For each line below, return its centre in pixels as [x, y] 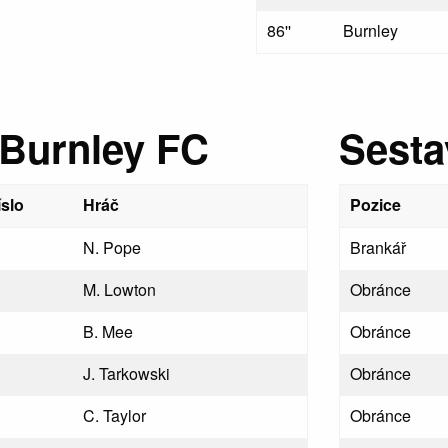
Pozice [376, 204]
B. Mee [108, 331]
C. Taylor [115, 415]
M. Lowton [120, 289]
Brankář [378, 247]
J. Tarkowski [127, 373]
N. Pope [112, 247]
